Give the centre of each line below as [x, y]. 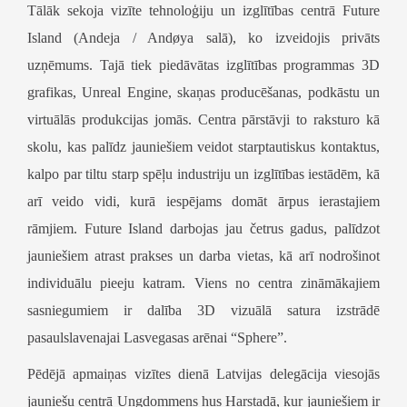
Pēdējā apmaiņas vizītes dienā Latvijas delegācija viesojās [203, 374]
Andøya [171, 37]
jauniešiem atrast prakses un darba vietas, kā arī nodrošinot [203, 255]
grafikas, [55, 92]
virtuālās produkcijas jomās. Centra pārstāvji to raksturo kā [203, 119]
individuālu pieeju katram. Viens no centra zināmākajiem [203, 283]
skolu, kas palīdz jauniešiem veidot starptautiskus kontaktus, [203, 146]
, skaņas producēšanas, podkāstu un [274, 92]
